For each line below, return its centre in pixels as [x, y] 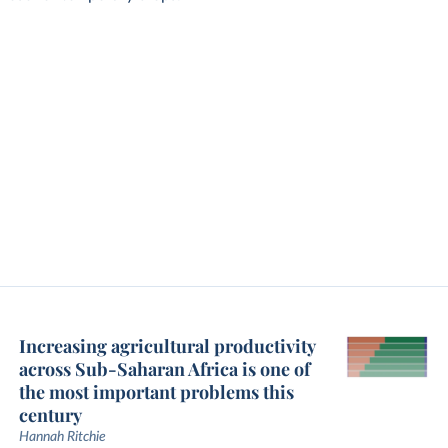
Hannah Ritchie [62, 437]
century [50, 415]
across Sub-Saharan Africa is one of [164, 369]
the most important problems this [156, 392]
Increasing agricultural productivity [166, 346]
